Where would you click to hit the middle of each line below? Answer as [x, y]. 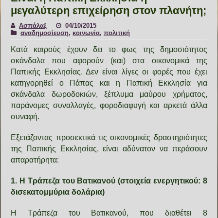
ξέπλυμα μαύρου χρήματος [155, 94]
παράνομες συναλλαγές [52, 105]
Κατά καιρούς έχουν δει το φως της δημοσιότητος [109, 49]
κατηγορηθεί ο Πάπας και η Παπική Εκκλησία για [109, 83]
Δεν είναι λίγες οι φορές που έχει [146, 72]
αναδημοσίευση [45, 33]
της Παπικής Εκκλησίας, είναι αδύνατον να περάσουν [109, 148]
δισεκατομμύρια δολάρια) [58, 192]
